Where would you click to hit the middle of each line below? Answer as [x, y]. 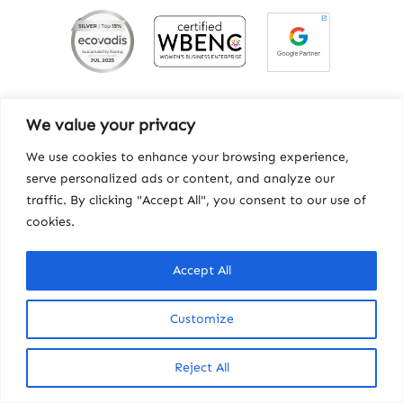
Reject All [201, 367]
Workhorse [259, 252]
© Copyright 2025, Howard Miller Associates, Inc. [201, 280]
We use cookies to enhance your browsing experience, [188, 157]
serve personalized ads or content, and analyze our [180, 178]
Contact [136, 252]
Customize [201, 318]
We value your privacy [111, 125]
